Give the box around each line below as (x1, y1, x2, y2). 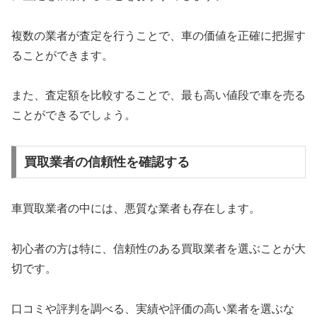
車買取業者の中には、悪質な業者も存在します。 (11, 202, 260, 214)
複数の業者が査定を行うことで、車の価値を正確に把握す (11, 29, 306, 42)
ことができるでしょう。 (11, 109, 136, 122)
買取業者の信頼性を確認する (23, 154, 190, 169)
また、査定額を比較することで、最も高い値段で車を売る (11, 89, 306, 102)
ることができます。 (11, 49, 113, 62)
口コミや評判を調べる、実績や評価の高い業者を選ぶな (11, 302, 294, 315)
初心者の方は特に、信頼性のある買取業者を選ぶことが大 (11, 242, 306, 255)
